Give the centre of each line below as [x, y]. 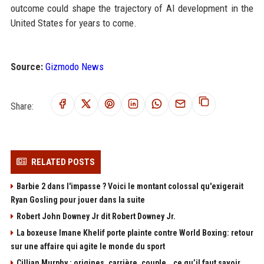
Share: [22, 106]
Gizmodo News [74, 67]
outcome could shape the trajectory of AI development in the [132, 9]
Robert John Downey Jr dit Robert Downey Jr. [96, 217]
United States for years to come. [73, 23]
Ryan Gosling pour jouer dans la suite [77, 200]
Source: [27, 67]
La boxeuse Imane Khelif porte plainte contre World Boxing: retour [135, 233]
